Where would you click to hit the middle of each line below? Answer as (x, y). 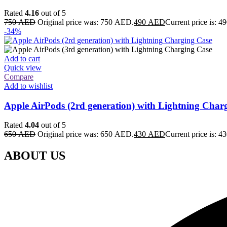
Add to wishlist (28, 86)
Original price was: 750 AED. (86, 22)
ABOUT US (35, 156)
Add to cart (22, 58)
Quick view (23, 67)
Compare (19, 77)
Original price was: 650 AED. (86, 134)
